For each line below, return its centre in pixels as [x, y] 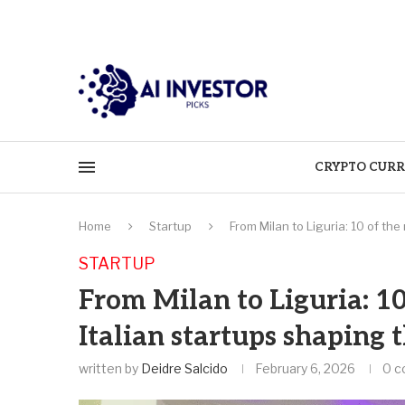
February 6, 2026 [305, 368]
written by [110, 368]
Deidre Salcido [184, 368]
